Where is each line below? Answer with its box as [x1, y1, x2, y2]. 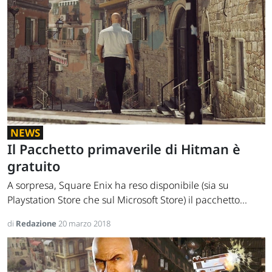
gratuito [7, 157, 60, 175]
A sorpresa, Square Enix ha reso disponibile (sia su [7, 178, 229, 192]
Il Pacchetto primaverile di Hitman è [7, 140, 240, 158]
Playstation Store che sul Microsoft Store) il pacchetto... [7, 193, 247, 207]
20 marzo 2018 [58, 218, 110, 229]
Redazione [16, 218, 58, 229]
